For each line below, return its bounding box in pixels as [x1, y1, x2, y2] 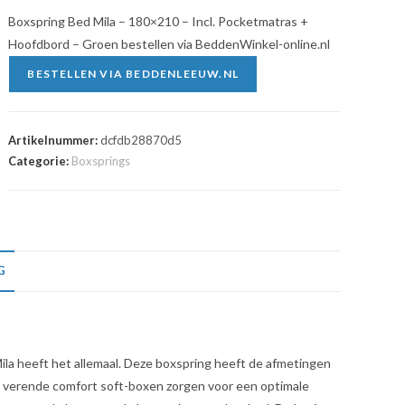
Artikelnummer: [8, 133, 101, 147]
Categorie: [8, 154, 72, 168]
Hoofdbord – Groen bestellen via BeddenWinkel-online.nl [8, 36, 331, 52]
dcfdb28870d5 [100, 133, 183, 147]
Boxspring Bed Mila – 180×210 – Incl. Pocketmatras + [8, 14, 309, 29]
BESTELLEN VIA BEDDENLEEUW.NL [27, 67, 240, 80]
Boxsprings [71, 154, 131, 168]
